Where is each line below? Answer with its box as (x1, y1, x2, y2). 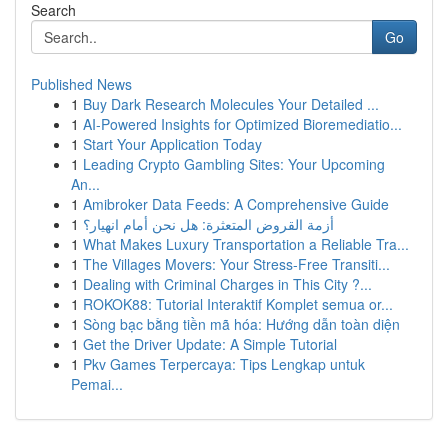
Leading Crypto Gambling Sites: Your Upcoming (83, 154, 385, 174)
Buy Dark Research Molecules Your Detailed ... (83, 94, 379, 114)
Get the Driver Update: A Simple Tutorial (83, 334, 337, 354)
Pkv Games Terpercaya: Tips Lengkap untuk (83, 354, 365, 374)
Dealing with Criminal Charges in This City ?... (83, 274, 372, 294)
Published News (31, 74, 132, 94)
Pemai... (71, 374, 123, 394)
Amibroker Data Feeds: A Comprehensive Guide (83, 194, 389, 214)
